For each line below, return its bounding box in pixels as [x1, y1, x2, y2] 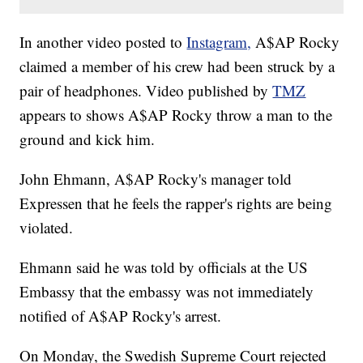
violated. [19, 217, 74, 238]
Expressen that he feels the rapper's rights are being [19, 193, 333, 214]
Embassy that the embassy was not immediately [19, 281, 314, 302]
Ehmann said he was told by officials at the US [19, 257, 309, 278]
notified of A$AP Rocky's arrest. [19, 305, 222, 327]
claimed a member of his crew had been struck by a [19, 56, 335, 77]
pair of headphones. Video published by [19, 80, 273, 101]
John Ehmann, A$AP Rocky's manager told [19, 169, 293, 190]
